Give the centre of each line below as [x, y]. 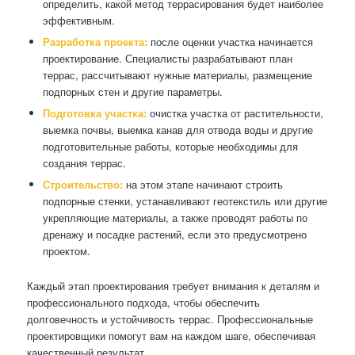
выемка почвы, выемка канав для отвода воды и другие [177, 130]
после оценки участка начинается [230, 42]
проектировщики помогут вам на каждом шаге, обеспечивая [171, 336]
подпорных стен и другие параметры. [132, 92]
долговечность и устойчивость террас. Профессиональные [170, 319]
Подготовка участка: [94, 113]
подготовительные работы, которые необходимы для [170, 147]
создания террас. [84, 163]
